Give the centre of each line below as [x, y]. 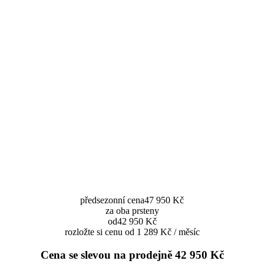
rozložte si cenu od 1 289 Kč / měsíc [132, 232]
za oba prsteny [132, 210]
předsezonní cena [112, 200]
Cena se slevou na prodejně [106, 255]
